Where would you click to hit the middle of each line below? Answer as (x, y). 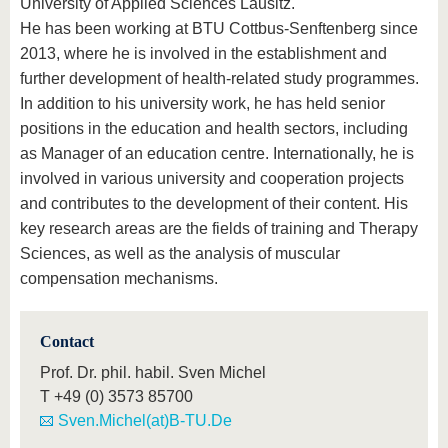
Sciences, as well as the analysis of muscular (180, 254)
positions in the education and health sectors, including (214, 129)
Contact (67, 342)
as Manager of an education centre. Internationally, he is (217, 154)
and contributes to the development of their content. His (214, 204)
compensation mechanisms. (119, 279)
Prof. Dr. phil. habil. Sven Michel (153, 373)
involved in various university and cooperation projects (212, 179)
